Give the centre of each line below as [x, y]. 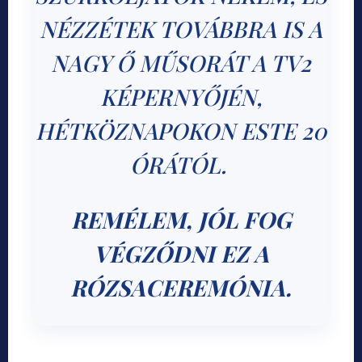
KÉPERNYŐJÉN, [181, 97]
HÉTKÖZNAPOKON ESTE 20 [181, 131]
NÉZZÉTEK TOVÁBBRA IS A [181, 29]
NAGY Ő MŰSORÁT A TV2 [181, 63]
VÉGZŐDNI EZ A [181, 254]
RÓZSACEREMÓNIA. [181, 288]
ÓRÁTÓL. [181, 165]
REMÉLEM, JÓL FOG [181, 220]
